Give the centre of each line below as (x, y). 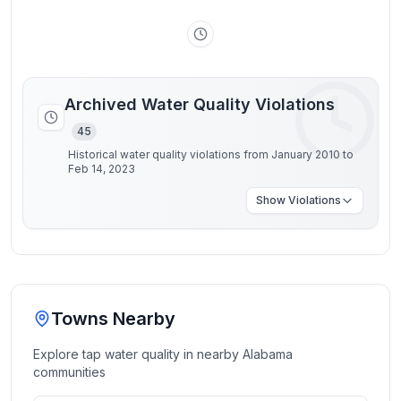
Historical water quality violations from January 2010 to (211, 154)
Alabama (268, 354)
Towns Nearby (113, 319)
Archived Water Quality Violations (200, 104)
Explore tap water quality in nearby (138, 354)
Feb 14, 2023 (102, 169)
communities (69, 372)
